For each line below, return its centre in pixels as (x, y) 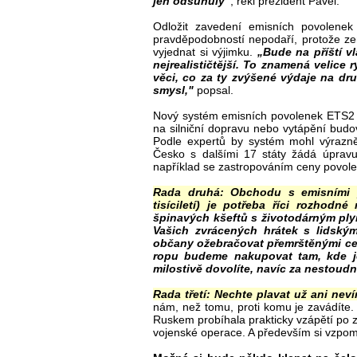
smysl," (173, 90)
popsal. (214, 90)
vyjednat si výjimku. (205, 51)
